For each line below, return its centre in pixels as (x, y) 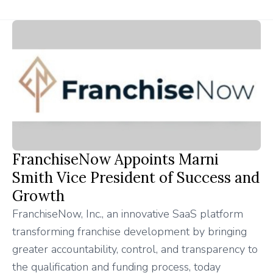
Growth (38, 196)
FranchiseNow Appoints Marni (115, 160)
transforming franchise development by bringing (129, 232)
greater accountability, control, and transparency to (135, 250)
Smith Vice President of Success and (136, 178)
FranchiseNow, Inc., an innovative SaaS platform (128, 214)
